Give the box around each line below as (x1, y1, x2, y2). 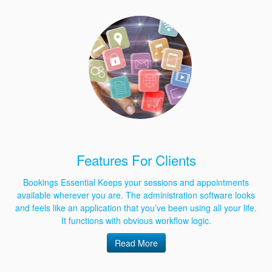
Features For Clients (76, 150, 196, 170)
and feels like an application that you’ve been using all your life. (15, 202, 257, 214)
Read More (114, 237, 158, 250)
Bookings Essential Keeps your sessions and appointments (23, 176, 249, 189)
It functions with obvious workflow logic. (61, 214, 211, 227)
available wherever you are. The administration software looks (17, 189, 255, 202)
